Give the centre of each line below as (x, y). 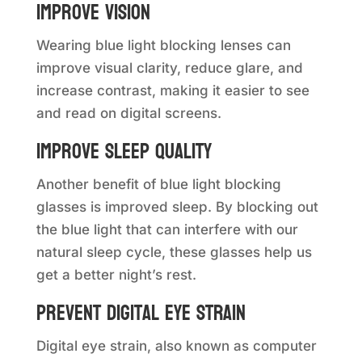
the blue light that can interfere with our (167, 230)
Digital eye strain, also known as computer (176, 346)
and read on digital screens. (128, 114)
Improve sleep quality (124, 152)
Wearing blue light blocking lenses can (163, 46)
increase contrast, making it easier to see (173, 91)
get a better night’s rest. (116, 275)
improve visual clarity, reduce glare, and (169, 68)
